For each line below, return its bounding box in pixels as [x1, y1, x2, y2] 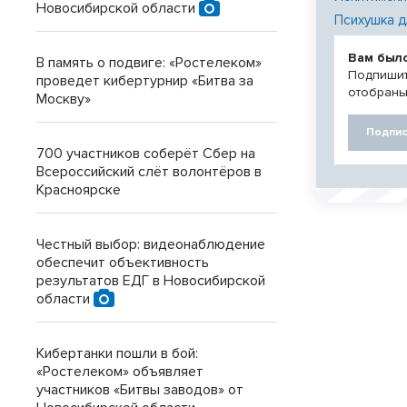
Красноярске [36, 181, 121, 199]
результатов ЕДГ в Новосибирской [36, 272, 265, 290]
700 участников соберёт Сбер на [36, 144, 255, 163]
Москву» [36, 90, 91, 108]
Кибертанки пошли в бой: [36, 344, 198, 362]
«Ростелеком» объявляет [36, 362, 203, 381]
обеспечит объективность [36, 253, 209, 272]
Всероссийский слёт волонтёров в [36, 163, 262, 181]
